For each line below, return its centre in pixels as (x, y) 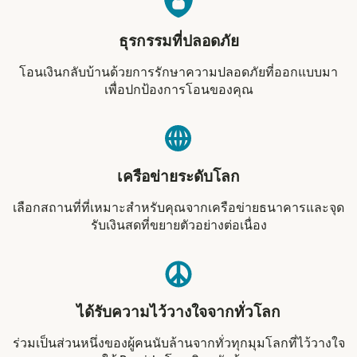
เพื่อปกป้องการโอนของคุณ (178, 90)
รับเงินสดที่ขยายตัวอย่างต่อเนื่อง (178, 225)
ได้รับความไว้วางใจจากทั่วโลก (178, 312)
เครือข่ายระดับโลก (178, 177)
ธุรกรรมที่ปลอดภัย (178, 41)
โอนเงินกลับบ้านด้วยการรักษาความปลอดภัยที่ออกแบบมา (178, 72)
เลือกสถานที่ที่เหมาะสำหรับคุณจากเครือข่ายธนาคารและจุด (178, 208)
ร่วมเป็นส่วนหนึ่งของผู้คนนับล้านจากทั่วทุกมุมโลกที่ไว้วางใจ (178, 343)
